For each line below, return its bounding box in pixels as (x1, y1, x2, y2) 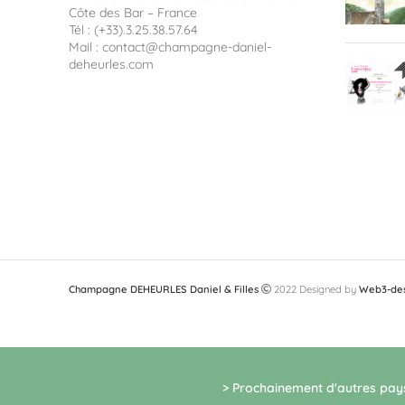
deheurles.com (69, 56, 154, 73)
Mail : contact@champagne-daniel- (69, 39, 271, 56)
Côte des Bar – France (69, 5, 197, 22)
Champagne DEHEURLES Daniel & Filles (69, 283, 259, 297)
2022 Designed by (271, 283, 359, 297)
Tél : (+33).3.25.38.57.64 (69, 22, 197, 39)
